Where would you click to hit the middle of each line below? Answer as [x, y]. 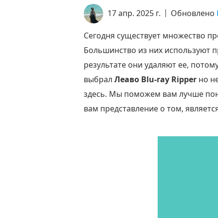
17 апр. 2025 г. [134, 13]
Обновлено [194, 13]
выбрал [99, 79]
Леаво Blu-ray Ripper [155, 79]
